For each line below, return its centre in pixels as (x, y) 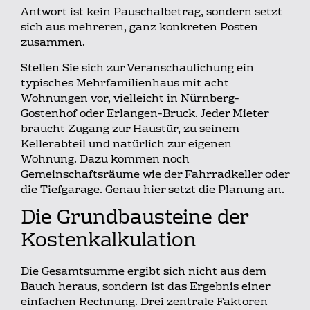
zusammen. (53, 43)
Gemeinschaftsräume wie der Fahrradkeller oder (155, 175)
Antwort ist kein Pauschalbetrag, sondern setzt (152, 13)
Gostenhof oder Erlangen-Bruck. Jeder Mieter (145, 114)
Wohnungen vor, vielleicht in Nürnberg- (130, 99)
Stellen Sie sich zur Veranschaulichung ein (137, 68)
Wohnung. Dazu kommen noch (105, 159)
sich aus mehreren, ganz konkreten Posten (139, 28)
